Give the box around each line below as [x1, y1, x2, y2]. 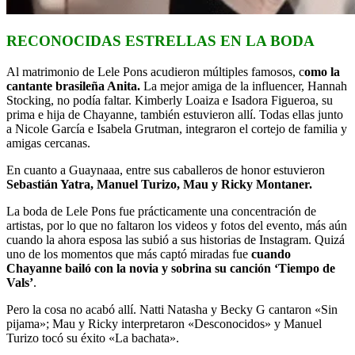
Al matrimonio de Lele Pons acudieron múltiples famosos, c [6, 64, 304, 78]
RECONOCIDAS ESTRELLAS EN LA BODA [6, 32, 315, 49]
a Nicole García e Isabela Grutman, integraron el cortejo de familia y [6, 121, 347, 136]
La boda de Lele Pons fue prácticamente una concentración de [6, 204, 316, 218]
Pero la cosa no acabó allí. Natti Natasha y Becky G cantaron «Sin [6, 302, 338, 316]
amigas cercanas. [6, 136, 90, 150]
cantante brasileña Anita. [6, 78, 140, 93]
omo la [304, 64, 340, 78]
